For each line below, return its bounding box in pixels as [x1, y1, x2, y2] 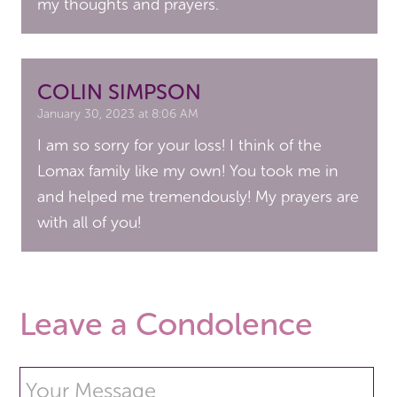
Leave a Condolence [19, 305, 314, 344]
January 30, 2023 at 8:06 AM [37, 106, 199, 122]
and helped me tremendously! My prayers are [37, 187, 360, 207]
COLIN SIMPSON [37, 79, 202, 105]
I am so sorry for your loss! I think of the [37, 136, 323, 156]
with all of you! [37, 213, 142, 233]
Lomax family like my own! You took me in [37, 161, 339, 182]
